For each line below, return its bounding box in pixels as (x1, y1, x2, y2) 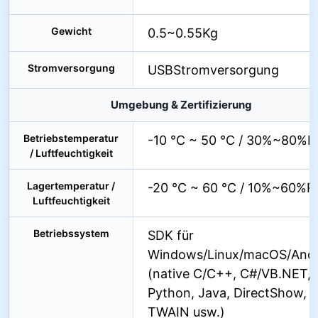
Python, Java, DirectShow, (148, 285, 307, 300)
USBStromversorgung (148, 62, 279, 77)
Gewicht (50, 24, 92, 37)
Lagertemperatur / (27, 179, 115, 192)
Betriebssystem (33, 226, 109, 239)
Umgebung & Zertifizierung (110, 97, 252, 111)
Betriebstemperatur (23, 131, 119, 144)
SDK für (148, 227, 194, 243)
